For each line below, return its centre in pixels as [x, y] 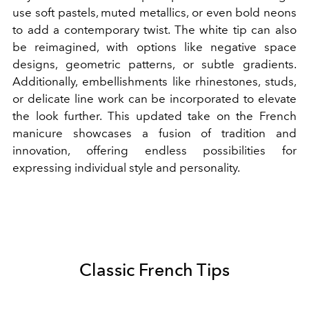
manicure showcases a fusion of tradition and [154, 133]
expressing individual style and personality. [126, 168]
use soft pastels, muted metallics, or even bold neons [154, 13]
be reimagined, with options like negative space [154, 47]
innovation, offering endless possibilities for [154, 151]
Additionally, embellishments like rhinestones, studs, [154, 82]
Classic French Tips [154, 270]
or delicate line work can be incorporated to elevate [154, 99]
